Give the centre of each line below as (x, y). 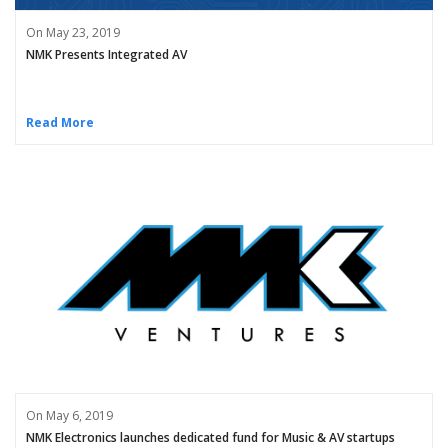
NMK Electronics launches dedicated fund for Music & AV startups (210, 437)
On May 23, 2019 (73, 33)
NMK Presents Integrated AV (106, 55)
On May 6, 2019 (69, 415)
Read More (60, 122)
